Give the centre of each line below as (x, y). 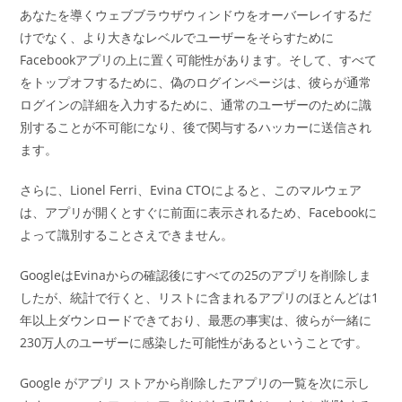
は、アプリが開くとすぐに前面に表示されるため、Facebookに (199, 213)
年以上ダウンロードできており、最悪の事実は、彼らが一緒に (196, 320)
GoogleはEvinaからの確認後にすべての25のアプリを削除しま (196, 275)
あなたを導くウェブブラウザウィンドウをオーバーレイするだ (196, 15)
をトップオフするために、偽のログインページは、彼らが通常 (196, 83)
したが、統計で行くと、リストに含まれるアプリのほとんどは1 (200, 298)
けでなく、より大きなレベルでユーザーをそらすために (177, 38)
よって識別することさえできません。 (127, 235)
